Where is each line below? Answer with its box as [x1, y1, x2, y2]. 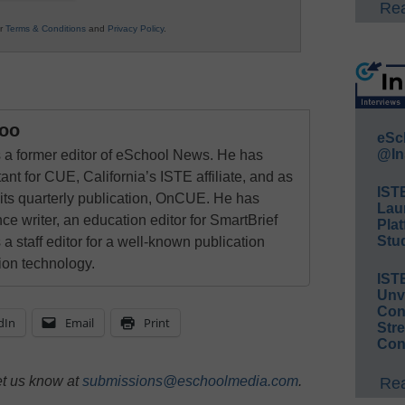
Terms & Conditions [5, 24, 86, 34]
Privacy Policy [108, 24, 164, 34]
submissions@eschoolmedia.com [82, 373, 298, 390]
